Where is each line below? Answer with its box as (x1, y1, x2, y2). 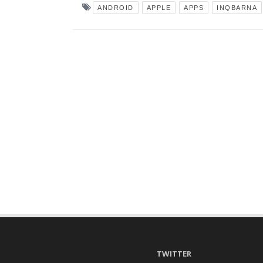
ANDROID (97, 4, 134, 11)
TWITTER (157, 248, 192, 259)
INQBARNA (217, 4, 257, 11)
